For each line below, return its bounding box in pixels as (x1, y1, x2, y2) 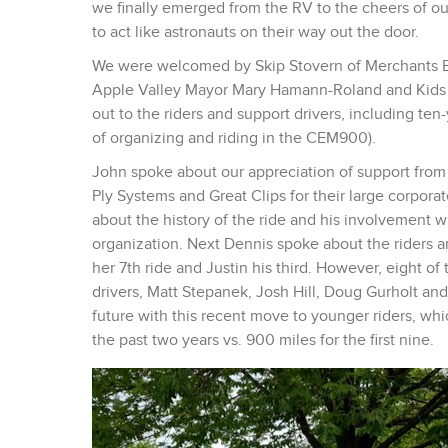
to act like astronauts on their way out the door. (92, 23, 419, 42)
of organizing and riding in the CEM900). (92, 129, 376, 148)
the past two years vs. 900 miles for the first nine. (92, 331, 434, 350)
